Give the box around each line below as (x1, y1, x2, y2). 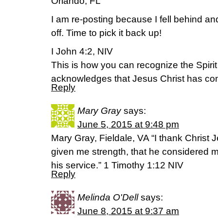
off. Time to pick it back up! (51, 28, 162, 38)
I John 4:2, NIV (51, 46, 113, 56)
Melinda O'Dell (77, 192, 138, 202)
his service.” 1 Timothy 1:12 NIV (51, 160, 183, 170)
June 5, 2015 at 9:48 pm (77, 119, 179, 129)
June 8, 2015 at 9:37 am (77, 206, 179, 216)
